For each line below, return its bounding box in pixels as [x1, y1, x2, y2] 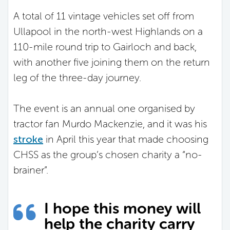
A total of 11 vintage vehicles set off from [13, 9, 194, 22]
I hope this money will [44, 199, 201, 218]
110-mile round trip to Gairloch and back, [13, 40, 197, 53]
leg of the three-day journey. [13, 71, 141, 84]
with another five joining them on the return [13, 55, 210, 68]
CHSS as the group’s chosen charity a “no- [13, 148, 202, 161]
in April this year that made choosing [43, 132, 208, 145]
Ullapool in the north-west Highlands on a [13, 25, 203, 37]
